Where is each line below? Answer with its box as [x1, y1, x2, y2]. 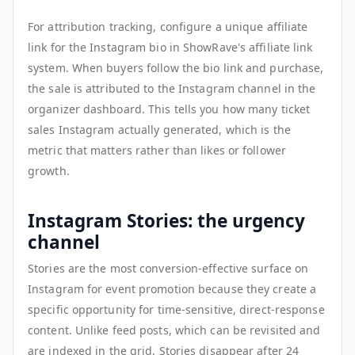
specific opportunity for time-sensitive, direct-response [28, 302, 325, 318]
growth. [28, 163, 70, 179]
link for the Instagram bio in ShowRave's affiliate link [28, 40, 313, 55]
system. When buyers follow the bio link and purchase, [28, 60, 324, 76]
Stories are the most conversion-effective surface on [28, 261, 309, 277]
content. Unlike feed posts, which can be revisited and [28, 323, 321, 338]
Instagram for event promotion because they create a [28, 281, 317, 297]
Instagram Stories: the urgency [28, 208, 305, 234]
